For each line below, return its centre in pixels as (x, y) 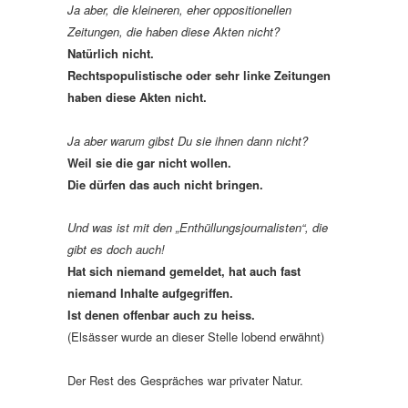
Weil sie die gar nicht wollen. (149, 162)
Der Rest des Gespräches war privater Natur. (185, 380)
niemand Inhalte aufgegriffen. (150, 292)
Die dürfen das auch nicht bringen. (165, 184)
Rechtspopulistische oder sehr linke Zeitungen (199, 75)
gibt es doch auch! (116, 249)
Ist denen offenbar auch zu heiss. (161, 314)
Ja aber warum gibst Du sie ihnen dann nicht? (188, 140)
